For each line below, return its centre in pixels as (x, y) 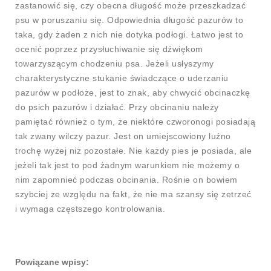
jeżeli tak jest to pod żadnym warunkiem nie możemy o (127, 165)
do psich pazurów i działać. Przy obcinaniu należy (117, 107)
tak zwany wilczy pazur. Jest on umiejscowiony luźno (123, 136)
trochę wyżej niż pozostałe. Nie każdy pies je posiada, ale (133, 151)
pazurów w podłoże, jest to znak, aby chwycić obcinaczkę (133, 93)
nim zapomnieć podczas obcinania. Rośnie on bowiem (126, 180)
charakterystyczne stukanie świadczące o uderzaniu (122, 78)
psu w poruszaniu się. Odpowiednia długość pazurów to (129, 20)
